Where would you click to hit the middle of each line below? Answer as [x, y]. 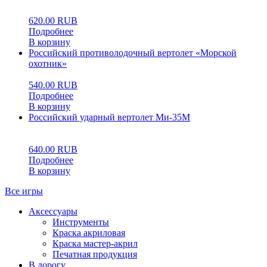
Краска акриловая [89, 233]
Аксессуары [53, 212]
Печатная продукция [95, 254]
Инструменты [81, 222]
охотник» [48, 64]
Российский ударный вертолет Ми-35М [109, 117]
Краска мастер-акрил [95, 244]
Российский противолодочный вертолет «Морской [133, 53]
